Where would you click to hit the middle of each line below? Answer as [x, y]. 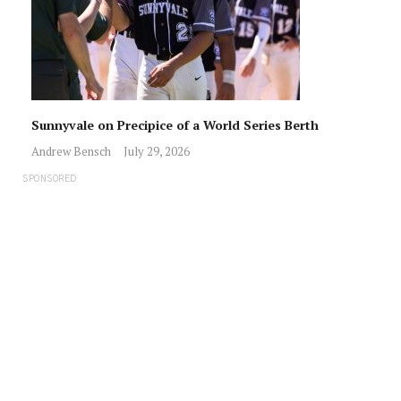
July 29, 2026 [157, 151]
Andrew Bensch [71, 151]
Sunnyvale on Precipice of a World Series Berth [177, 124]
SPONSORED [50, 179]
